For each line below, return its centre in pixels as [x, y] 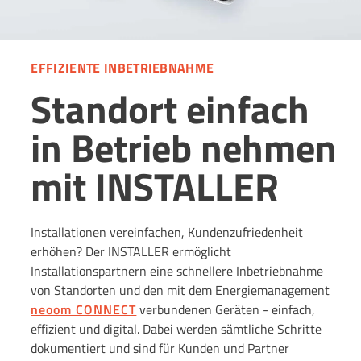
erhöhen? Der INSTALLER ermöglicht [131, 251]
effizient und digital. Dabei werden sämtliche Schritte [176, 328]
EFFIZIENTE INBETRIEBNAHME [122, 68]
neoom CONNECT [84, 309]
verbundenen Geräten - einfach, [226, 309]
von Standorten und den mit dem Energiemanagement [180, 290]
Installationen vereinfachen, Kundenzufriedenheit [167, 232]
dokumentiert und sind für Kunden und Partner [160, 348]
